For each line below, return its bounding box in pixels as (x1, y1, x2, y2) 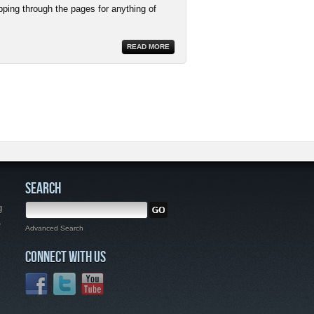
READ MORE (127, 42, 170, 50)
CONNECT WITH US (25, 247, 106, 265)
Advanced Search (25, 224, 83, 232)
